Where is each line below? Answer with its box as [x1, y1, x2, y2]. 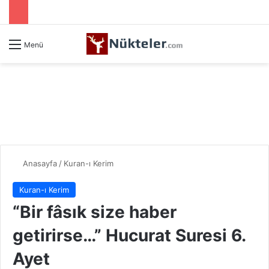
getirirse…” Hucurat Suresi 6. [13, 225, 246, 246]
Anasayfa [20, 159, 57, 169]
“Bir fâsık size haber [13, 202, 177, 223]
